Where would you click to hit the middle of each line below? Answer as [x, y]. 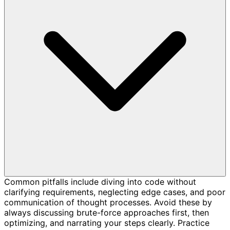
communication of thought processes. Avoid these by [108, 202]
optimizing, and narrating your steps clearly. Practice [107, 223]
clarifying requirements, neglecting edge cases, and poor [115, 192]
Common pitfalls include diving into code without [100, 181]
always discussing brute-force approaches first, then [107, 212]
